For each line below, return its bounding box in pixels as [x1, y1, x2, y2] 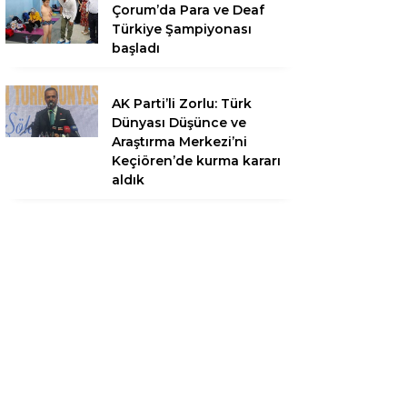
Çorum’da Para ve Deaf [112, 2, 264, 18]
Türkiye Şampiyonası [112, 21, 252, 37]
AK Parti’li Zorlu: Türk [112, 95, 252, 112]
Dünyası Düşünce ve [112, 114, 246, 131]
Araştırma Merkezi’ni [112, 134, 247, 150]
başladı [112, 40, 160, 56]
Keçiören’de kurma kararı [112, 153, 281, 169]
